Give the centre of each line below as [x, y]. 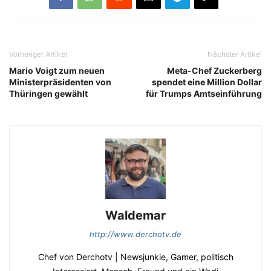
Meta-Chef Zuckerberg [214, 70]
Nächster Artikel [235, 54]
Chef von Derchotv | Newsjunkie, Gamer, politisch [135, 256]
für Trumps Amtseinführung [204, 93]
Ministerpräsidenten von [60, 82]
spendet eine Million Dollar [207, 82]
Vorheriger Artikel [38, 54]
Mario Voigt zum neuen [57, 70]
